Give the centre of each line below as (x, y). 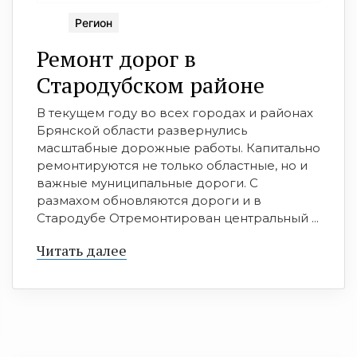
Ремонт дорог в (116, 58)
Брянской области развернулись (142, 130)
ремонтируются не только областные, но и (172, 165)
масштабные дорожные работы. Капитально (178, 147)
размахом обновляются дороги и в (149, 200)
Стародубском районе (151, 84)
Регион (94, 22)
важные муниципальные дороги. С (147, 182)
